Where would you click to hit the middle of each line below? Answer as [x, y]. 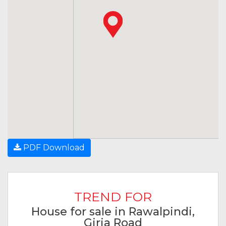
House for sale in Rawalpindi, [113, 211]
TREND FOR [113, 196]
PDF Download [53, 147]
